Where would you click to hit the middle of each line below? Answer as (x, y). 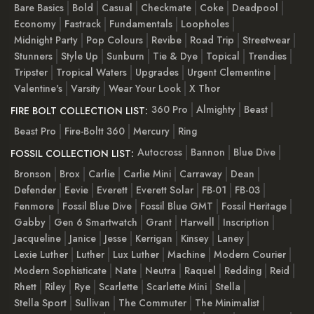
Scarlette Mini (177, 286)
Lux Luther (136, 254)
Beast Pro (35, 131)
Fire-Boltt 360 (95, 131)
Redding (243, 270)
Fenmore (34, 206)
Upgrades (157, 72)
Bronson (33, 173)
